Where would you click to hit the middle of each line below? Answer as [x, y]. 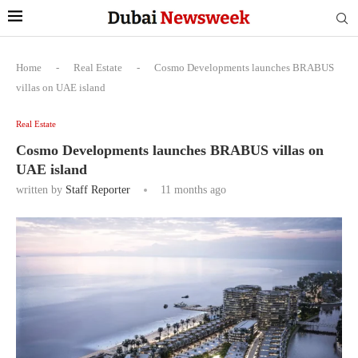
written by [41, 190]
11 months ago [192, 190]
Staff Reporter [98, 190]
